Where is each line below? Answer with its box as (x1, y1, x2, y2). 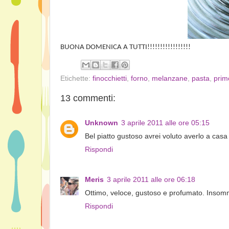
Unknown (85, 119, 118, 127)
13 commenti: (60, 93, 116, 103)
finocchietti (93, 74, 127, 82)
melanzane (152, 74, 188, 82)
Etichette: (60, 74, 93, 82)
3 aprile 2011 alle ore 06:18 (107, 175, 195, 184)
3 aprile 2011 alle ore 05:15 (121, 119, 210, 127)
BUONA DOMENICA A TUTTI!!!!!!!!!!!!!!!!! (60, 43, 191, 51)
